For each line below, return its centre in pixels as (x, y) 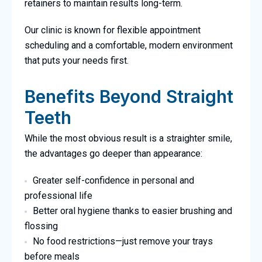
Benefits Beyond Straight (129, 97)
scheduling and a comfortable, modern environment (128, 46)
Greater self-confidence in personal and (113, 181)
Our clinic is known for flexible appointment (112, 30)
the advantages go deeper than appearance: (113, 154)
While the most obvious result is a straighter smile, (128, 139)
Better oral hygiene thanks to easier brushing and (132, 211)
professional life (58, 196)
